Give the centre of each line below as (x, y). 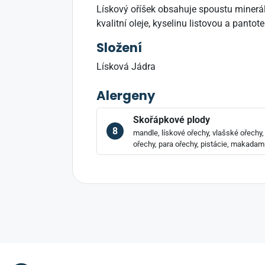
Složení (119, 47)
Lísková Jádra (126, 66)
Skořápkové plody (171, 119)
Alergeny (126, 95)
